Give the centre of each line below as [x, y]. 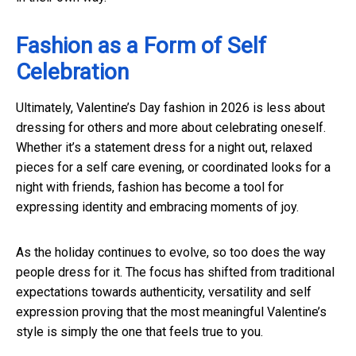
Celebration [72, 72]
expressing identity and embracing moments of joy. [157, 207]
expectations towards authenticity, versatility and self [164, 292]
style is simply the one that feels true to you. [139, 332]
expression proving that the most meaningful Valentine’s [171, 312]
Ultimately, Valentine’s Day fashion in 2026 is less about [170, 108]
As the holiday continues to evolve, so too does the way [171, 253]
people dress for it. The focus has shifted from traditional [175, 273]
